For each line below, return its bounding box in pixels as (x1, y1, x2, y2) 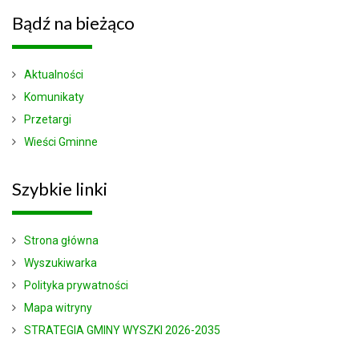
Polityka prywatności (24, 278, 128, 292)
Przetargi (24, 112, 71, 126)
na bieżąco (50, 11, 135, 34)
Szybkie (12, 177, 72, 200)
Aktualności (24, 67, 83, 81)
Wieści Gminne (24, 135, 98, 148)
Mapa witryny (24, 301, 92, 314)
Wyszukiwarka (24, 256, 97, 269)
